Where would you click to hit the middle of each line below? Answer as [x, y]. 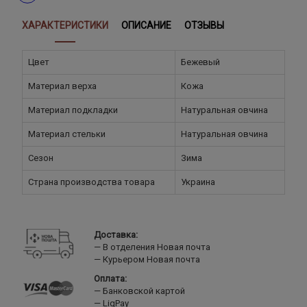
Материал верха [62, 86]
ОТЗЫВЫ [205, 26]
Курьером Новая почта [150, 259]
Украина [198, 182]
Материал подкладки [73, 110]
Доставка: [115, 234]
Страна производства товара [91, 182]
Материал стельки [67, 134]
